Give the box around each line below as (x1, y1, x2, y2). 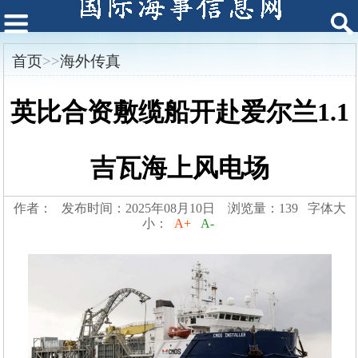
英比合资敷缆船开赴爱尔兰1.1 (10, 97, 349, 127)
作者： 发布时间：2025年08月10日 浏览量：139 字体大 (13, 201, 346, 216)
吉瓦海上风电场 (89, 153, 269, 183)
